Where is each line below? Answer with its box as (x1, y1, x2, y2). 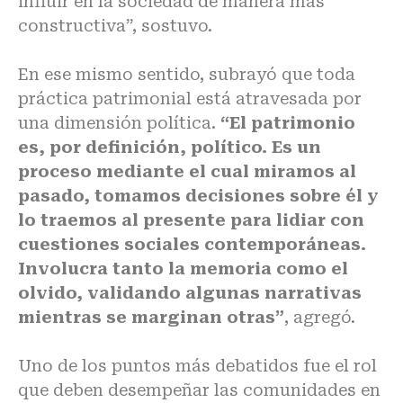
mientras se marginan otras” (18, 308, 284, 327)
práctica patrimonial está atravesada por (18, 89, 362, 109)
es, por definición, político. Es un (18, 138, 321, 157)
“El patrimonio (220, 113, 355, 133)
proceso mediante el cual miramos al (18, 162, 356, 182)
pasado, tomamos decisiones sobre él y (18, 186, 379, 206)
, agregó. (284, 308, 355, 327)
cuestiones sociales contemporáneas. (18, 235, 366, 255)
